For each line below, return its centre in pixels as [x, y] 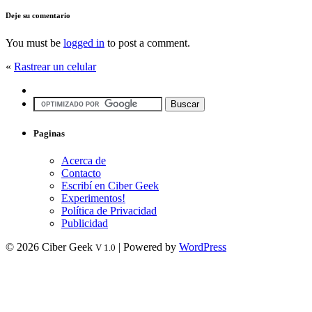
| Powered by [147, 247]
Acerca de [84, 161]
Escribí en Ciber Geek [110, 186]
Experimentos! [93, 198]
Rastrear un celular [55, 67]
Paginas [49, 134]
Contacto [81, 173]
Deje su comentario [38, 16]
